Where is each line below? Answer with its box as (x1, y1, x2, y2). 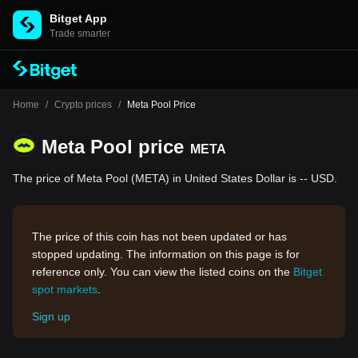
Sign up (32, 310, 70, 323)
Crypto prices (54, 99, 112, 110)
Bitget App (50, 12, 107, 25)
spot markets (32, 283, 97, 296)
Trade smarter (50, 28, 110, 39)
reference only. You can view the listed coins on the (32, 265, 293, 278)
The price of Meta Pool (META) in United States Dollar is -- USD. (13, 172, 337, 185)
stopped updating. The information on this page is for (32, 248, 300, 261)
